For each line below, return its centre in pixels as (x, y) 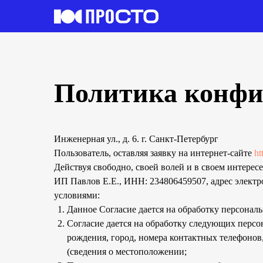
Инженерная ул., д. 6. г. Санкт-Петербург (136, 139)
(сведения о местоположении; (127, 252)
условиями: (77, 195)
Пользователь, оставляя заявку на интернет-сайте (154, 153)
